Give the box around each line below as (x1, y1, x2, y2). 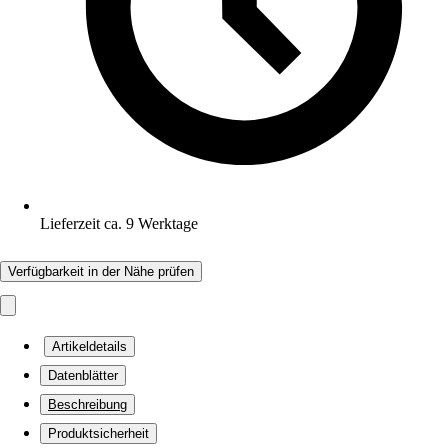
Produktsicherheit (48, 426, 149, 441)
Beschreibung (48, 397, 127, 412)
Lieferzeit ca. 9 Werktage (40, 215, 198, 232)
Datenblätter (48, 368, 118, 383)
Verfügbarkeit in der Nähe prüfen (8, 264, 194, 279)
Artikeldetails (52, 339, 127, 354)
